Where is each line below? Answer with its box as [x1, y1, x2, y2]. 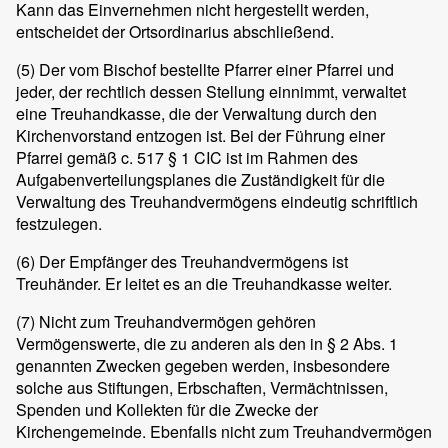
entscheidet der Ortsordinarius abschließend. [16, 20, 334, 44]
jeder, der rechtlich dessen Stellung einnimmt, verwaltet [16, 80, 406, 104]
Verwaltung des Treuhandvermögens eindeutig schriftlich [16, 190, 418, 214]
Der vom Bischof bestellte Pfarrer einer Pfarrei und [35, 58, 394, 82]
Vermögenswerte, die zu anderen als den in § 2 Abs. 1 [16, 332, 398, 356]
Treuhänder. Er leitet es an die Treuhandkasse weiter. [16, 272, 392, 296]
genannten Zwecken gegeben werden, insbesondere [16, 354, 390, 378]
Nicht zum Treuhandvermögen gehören [35, 310, 316, 334]
